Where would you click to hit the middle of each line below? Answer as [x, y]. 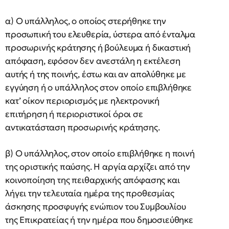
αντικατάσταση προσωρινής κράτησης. [83, 127]
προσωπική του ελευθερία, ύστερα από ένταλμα [100, 34]
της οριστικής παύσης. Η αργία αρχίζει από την [98, 167]
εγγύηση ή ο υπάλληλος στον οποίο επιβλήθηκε [99, 87]
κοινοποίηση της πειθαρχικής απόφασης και [93, 180]
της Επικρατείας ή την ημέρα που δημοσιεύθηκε [99, 220]
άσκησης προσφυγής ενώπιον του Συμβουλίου [96, 207]
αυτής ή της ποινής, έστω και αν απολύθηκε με [96, 74]
